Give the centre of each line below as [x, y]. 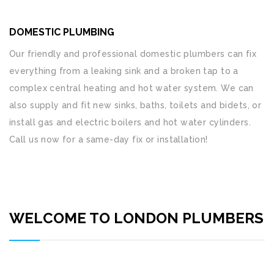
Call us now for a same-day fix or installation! [109, 139]
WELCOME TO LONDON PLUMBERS [136, 218]
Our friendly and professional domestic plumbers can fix [133, 54]
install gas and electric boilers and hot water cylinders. [130, 122]
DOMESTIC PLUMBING [62, 32]
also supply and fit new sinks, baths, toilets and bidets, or [135, 105]
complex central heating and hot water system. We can [131, 88]
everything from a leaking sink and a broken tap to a [124, 71]
